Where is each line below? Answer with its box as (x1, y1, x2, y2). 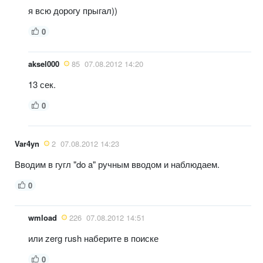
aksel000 (28, 58, 59, 69)
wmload (28, 211, 57, 223)
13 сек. (28, 77, 56, 90)
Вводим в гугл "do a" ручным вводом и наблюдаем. (15, 157, 220, 170)
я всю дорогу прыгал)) (28, 4, 117, 16)
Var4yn (15, 137, 39, 149)
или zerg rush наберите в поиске (28, 231, 159, 244)
